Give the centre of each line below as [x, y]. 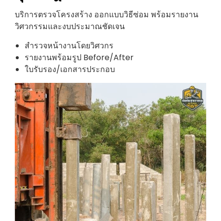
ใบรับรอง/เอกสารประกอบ [70, 69]
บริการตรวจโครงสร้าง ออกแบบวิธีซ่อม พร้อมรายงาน [107, 14]
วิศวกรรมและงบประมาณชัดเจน [70, 26]
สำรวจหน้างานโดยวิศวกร [69, 45]
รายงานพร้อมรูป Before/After [79, 57]
